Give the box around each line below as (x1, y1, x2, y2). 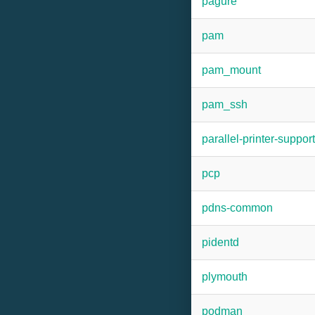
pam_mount (202, 64, 261, 76)
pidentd (202, 236, 239, 248)
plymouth (202, 271, 247, 283)
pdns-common (202, 202, 273, 214)
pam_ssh (202, 98, 247, 110)
